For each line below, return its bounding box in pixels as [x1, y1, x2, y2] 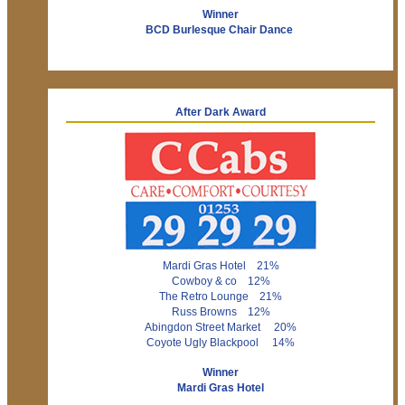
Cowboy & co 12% [171, 275, 270, 287]
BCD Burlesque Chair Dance [146, 24, 296, 35]
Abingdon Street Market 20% [145, 321, 297, 333]
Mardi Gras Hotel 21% [162, 259, 279, 271]
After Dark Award [175, 106, 266, 118]
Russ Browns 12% [171, 306, 270, 317]
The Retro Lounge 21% [159, 290, 282, 302]
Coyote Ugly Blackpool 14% [146, 336, 295, 348]
